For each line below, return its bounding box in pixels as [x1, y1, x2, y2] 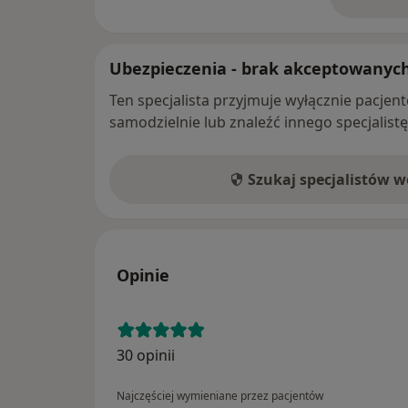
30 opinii [117, 345, 175, 366]
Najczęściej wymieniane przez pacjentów [117, 388, 323, 404]
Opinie [117, 264, 169, 287]
